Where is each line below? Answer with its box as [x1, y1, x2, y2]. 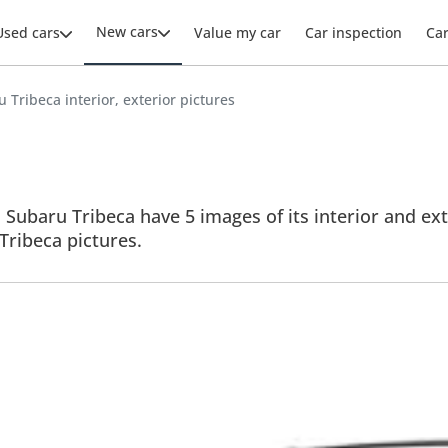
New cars [96, 22, 158, 41]
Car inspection [305, 23, 402, 42]
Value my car [194, 23, 281, 42]
